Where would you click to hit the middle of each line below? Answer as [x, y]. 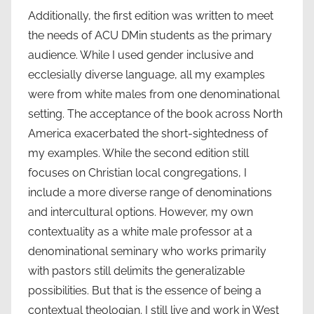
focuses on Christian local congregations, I [137, 172]
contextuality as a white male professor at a [140, 231]
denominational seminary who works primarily [147, 251]
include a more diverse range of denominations [150, 192]
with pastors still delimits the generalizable [136, 271]
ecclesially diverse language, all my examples [146, 74]
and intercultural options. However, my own [141, 212]
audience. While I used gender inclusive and [141, 55]
